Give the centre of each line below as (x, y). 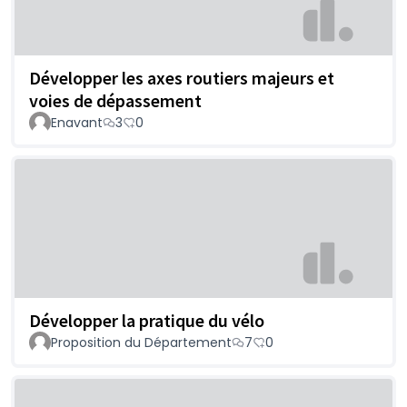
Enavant (77, 122)
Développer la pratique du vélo (147, 321)
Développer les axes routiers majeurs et (182, 77)
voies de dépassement (115, 100)
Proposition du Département (141, 343)
